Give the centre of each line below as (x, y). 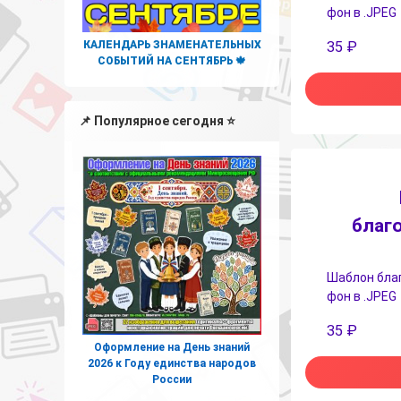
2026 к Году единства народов (172, 363)
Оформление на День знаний (172, 347)
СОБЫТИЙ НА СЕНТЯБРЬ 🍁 (172, 60)
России (172, 379)
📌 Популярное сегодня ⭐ (157, 120)
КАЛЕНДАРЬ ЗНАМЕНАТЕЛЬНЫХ (172, 44)
